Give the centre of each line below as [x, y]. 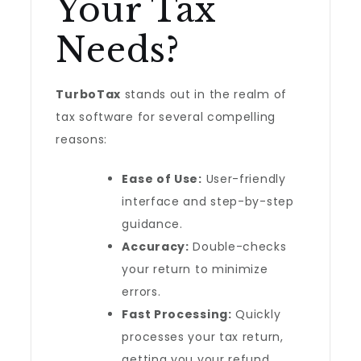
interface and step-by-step [208, 201]
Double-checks [238, 247]
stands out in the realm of [204, 94]
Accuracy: [156, 247]
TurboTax [89, 94]
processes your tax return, [203, 337]
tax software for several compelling [166, 117]
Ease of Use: [162, 179]
